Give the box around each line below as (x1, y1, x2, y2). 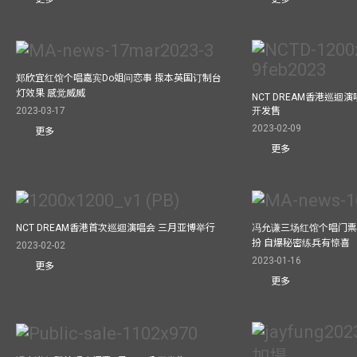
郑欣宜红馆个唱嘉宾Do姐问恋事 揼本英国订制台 (16, 73, 222, 84)
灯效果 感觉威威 (16, 88, 85, 100)
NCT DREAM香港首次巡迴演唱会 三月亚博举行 (16, 222, 215, 234)
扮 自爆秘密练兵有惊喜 (252, 237, 351, 249)
